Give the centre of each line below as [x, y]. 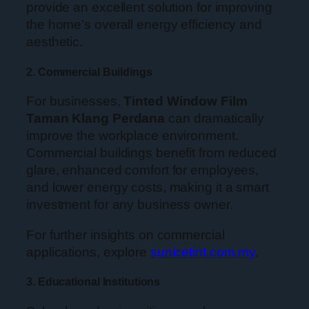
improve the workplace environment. [132, 136]
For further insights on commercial [126, 235]
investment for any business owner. [130, 205]
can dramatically [215, 119]
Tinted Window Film [186, 101]
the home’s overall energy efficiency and [144, 24]
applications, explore [88, 252]
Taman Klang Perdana [96, 119]
